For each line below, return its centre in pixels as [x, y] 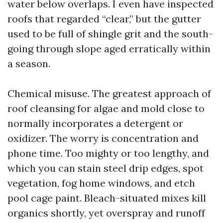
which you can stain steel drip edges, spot [106, 168]
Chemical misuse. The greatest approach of [109, 93]
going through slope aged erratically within [109, 49]
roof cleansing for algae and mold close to [106, 108]
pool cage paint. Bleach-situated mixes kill [107, 198]
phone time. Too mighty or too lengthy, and [108, 153]
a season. [29, 63]
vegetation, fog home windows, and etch [101, 183]
